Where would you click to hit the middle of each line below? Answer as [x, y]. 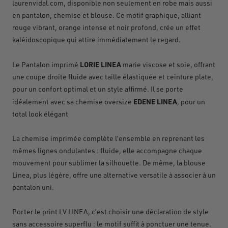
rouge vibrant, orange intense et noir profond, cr [89, 27]
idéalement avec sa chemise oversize [73, 102]
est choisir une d [123, 212]
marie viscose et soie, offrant [168, 65]
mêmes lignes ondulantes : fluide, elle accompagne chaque [107, 151]
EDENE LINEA [155, 102]
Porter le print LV [39, 212]
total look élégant [40, 114]
